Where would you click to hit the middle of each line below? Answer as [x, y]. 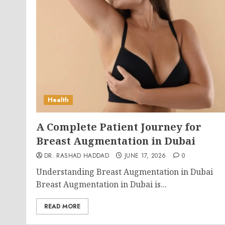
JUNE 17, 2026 [145, 156]
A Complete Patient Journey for [119, 127]
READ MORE [62, 206]
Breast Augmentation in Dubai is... [101, 184]
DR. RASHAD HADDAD [77, 156]
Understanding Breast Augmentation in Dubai [125, 172]
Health [58, 100]
